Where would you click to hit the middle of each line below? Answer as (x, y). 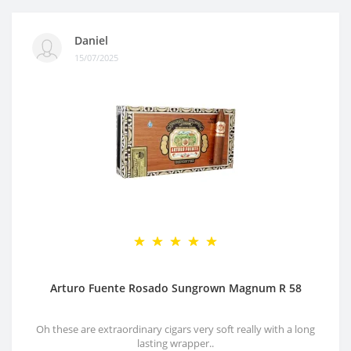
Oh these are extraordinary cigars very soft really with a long (175, 329)
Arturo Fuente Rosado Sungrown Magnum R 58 (175, 288)
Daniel (91, 40)
